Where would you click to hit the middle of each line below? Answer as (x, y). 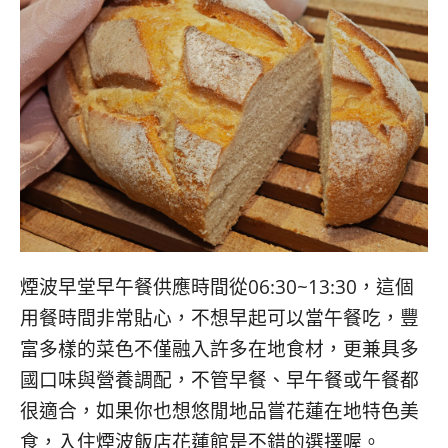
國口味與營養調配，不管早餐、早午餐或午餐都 (219, 380)
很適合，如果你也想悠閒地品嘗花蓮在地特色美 (219, 411)
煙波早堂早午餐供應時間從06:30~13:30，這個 (217, 287)
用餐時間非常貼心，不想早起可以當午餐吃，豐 (219, 318)
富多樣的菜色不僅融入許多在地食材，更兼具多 (219, 349)
